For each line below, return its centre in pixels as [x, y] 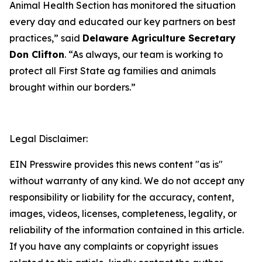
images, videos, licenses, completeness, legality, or [123, 213]
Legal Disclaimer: [49, 138]
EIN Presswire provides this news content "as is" [116, 164]
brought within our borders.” [73, 87]
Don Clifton [37, 54]
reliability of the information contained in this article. [127, 230]
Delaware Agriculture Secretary [159, 38]
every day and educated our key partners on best [123, 21]
